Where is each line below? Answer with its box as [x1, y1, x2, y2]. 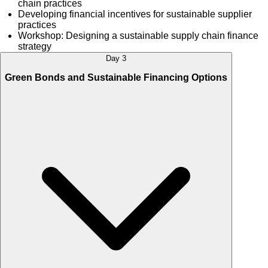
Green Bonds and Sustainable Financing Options [5, 72, 227, 83]
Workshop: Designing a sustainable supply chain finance [18, 31, 258, 41]
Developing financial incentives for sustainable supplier [18, 9, 252, 20]
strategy [18, 41, 51, 52]
